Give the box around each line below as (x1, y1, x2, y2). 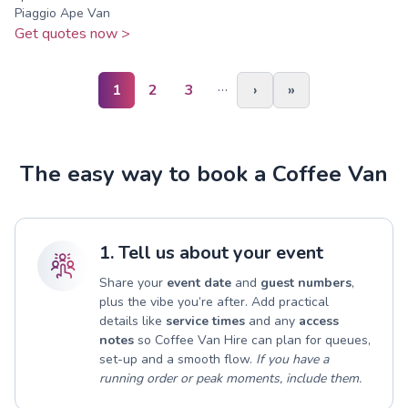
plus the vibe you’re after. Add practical (99, 292, 329, 311)
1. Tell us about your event (99, 240, 323, 265)
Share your (99, 273, 167, 291)
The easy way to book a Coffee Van (20, 158, 388, 189)
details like (99, 311, 166, 330)
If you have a (256, 350, 329, 368)
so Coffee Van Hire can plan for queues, (134, 331, 371, 349)
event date (167, 273, 231, 291)
